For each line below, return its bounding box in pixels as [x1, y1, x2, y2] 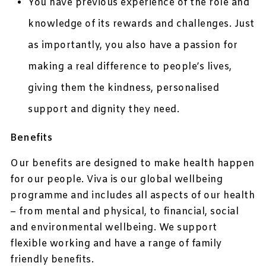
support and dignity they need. [28, 103, 180, 116]
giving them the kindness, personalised [28, 82, 220, 95]
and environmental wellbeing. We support [10, 221, 217, 235]
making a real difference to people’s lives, [28, 61, 232, 74]
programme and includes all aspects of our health [10, 189, 255, 202]
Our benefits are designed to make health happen [10, 157, 255, 170]
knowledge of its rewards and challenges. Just [28, 18, 255, 31]
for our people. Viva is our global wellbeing [10, 173, 223, 186]
